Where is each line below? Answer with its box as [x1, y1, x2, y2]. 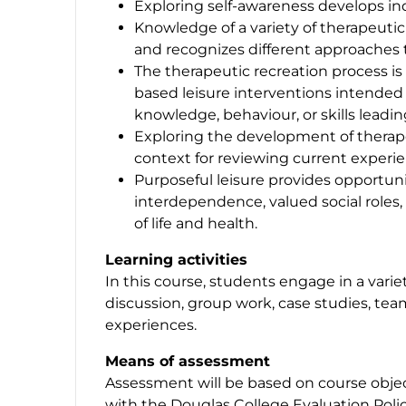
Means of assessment [105, 352, 270, 370]
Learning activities [105, 250, 247, 268]
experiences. [105, 315, 197, 333]
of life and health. [134, 214, 257, 232]
